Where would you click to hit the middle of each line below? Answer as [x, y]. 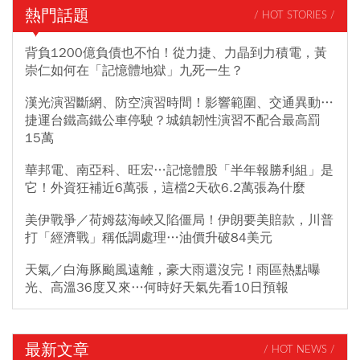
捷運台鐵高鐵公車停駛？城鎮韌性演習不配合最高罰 [173, 120]
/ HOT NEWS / [299, 350]
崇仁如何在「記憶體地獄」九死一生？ [134, 70]
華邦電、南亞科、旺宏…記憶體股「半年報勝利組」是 [179, 170]
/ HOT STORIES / [295, 16]
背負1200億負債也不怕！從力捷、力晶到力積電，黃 [176, 53]
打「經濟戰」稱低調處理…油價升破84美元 [149, 237]
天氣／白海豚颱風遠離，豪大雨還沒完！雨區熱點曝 [173, 270]
